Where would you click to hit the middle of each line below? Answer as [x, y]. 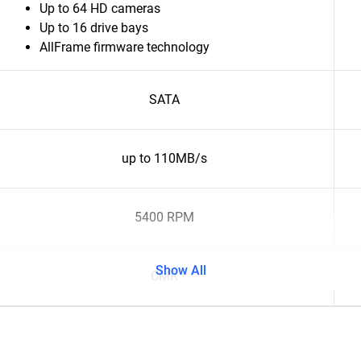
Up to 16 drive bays [94, 28]
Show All [180, 270]
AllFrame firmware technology [124, 47]
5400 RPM [164, 217]
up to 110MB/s [164, 158]
